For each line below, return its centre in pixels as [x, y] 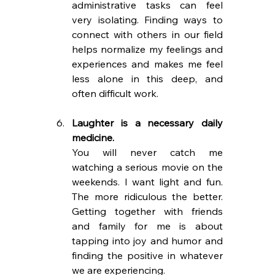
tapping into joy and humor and [147, 240]
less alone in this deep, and [147, 78]
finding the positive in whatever [147, 255]
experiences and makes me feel [147, 64]
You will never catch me [147, 152]
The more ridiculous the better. [147, 196]
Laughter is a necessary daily [147, 122]
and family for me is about [147, 226]
